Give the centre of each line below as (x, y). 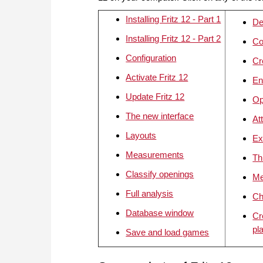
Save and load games (168, 232)
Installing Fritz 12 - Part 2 (173, 39)
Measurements (155, 155)
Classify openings (160, 174)
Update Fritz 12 (155, 97)
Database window (160, 213)
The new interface (160, 116)
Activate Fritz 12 (157, 77)
